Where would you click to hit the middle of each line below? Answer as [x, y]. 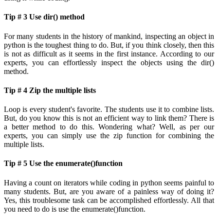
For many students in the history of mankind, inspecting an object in [109, 36]
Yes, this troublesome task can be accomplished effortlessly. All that [109, 200]
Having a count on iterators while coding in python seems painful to [109, 182]
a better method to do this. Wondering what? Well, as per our [109, 127]
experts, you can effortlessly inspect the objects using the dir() [109, 62]
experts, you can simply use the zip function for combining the [109, 136]
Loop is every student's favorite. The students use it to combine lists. [109, 109]
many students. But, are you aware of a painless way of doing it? [109, 191]
